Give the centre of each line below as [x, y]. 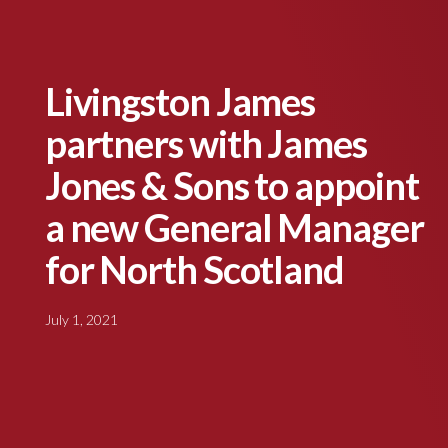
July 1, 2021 [81, 320]
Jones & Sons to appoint [231, 185]
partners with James [205, 143]
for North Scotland [194, 269]
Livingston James [180, 101]
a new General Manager [234, 227]
